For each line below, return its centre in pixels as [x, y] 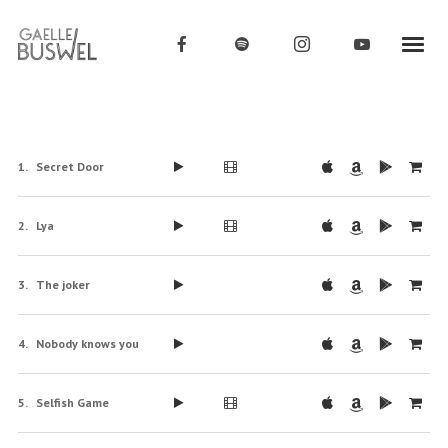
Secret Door [69, 166]
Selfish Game [72, 402]
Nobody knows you [87, 343]
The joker [62, 284]
